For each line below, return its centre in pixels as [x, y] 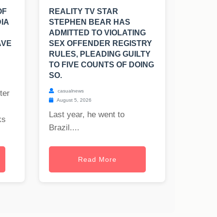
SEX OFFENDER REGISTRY [101, 44]
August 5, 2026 [74, 100]
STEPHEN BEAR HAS [90, 22]
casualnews [70, 91]
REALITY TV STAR [84, 12]
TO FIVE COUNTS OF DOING [101, 65]
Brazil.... [64, 128]
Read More [97, 160]
